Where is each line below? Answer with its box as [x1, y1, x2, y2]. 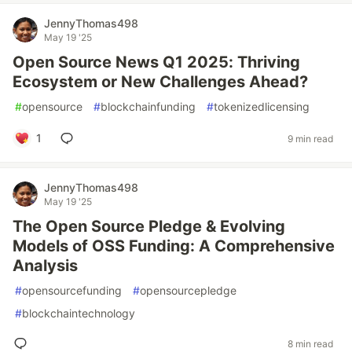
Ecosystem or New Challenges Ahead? [13, 72, 308, 91]
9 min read [288, 132, 333, 145]
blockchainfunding [101, 100, 196, 113]
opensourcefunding [22, 284, 122, 297]
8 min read [288, 337, 333, 350]
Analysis [13, 256, 78, 275]
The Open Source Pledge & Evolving [13, 217, 285, 236]
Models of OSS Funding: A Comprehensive [13, 236, 335, 255]
